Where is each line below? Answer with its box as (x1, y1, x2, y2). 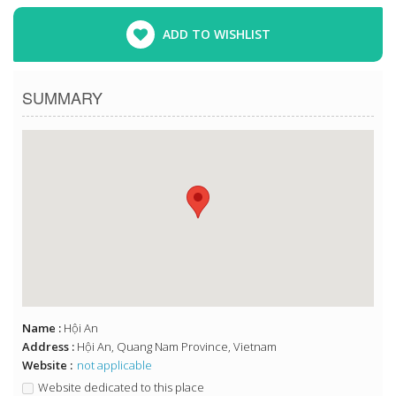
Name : (22, 320, 64, 337)
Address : (22, 339, 77, 355)
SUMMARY (22, 86, 103, 110)
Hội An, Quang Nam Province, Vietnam (77, 339, 277, 355)
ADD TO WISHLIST (162, 26, 270, 43)
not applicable (77, 357, 152, 374)
